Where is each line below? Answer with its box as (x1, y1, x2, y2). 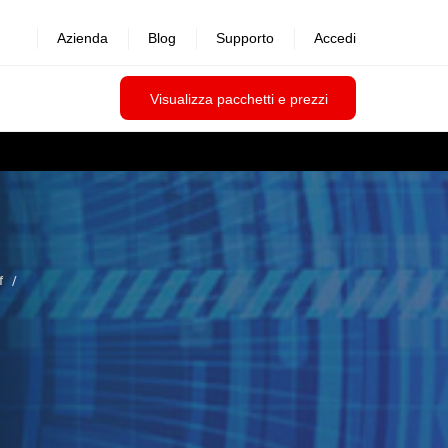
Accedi (314, 30, 356, 46)
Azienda (57, 30, 108, 46)
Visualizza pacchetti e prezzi (150, 91, 328, 107)
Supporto (216, 30, 274, 46)
